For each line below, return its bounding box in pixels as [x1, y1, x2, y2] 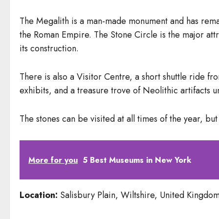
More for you [28, 154, 78, 166]
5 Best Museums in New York [83, 154, 191, 166]
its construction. [20, 42, 79, 55]
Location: [20, 189, 58, 201]
